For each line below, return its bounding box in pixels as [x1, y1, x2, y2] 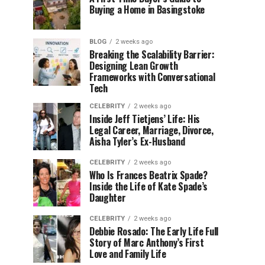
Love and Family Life [89, 247, 166, 261]
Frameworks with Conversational [89, 70, 215, 84]
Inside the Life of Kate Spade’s [89, 179, 208, 193]
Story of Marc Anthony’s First [89, 235, 204, 250]
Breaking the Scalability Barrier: [89, 47, 215, 62]
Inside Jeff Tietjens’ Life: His [89, 112, 201, 126]
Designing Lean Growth [89, 59, 178, 73]
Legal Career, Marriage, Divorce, [89, 123, 214, 137]
